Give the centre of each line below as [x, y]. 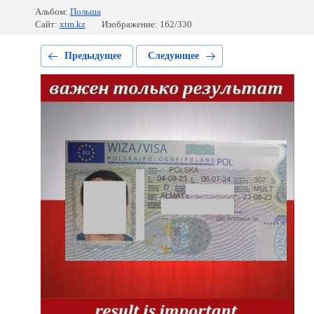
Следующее [173, 56]
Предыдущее [93, 56]
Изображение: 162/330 [146, 24]
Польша [85, 12]
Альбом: [51, 12]
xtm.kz [72, 24]
